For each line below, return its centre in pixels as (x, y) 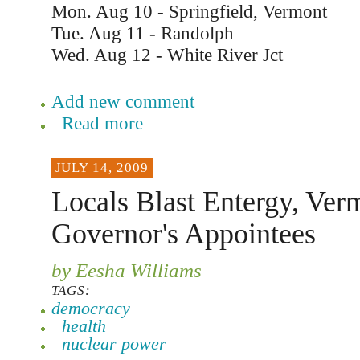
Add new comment (123, 101)
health (84, 326)
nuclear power (114, 344)
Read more (102, 123)
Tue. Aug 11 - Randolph (142, 33)
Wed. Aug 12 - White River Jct (167, 55)
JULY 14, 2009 (102, 168)
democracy (90, 308)
